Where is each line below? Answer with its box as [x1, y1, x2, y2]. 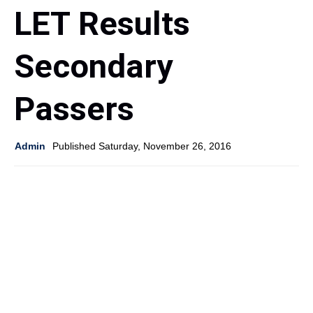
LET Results [14, 16, 190, 54]
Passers [14, 101, 134, 140]
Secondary [14, 59, 173, 97]
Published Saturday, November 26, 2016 [52, 152, 231, 163]
